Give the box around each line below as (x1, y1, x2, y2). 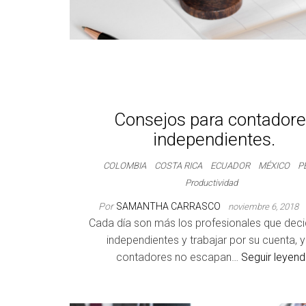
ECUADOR (210, 161, 251, 171)
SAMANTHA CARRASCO (115, 201, 223, 212)
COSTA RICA (154, 161, 203, 171)
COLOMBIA (103, 161, 147, 171)
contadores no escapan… (116, 251, 242, 264)
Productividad (185, 178, 238, 188)
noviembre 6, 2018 (227, 201, 301, 212)
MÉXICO (258, 161, 290, 171)
